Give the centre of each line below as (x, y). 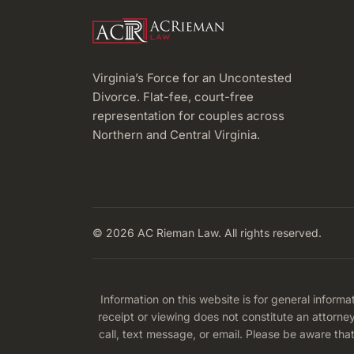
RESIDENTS (222, 10)
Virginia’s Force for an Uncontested (192, 78)
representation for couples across (188, 116)
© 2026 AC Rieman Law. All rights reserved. (207, 233)
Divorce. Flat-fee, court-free (173, 97)
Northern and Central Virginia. (176, 135)
